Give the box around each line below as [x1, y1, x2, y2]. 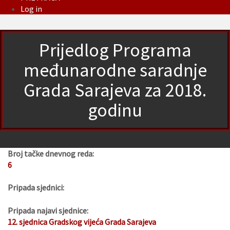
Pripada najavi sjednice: [8, 205, 88, 216]
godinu [88, 99, 142, 122]
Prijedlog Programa [39, 39, 191, 62]
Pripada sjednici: [8, 182, 64, 193]
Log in [21, 4, 42, 14]
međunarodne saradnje [23, 59, 207, 82]
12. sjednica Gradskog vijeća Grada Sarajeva [8, 217, 156, 227]
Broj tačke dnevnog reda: [8, 148, 94, 159]
